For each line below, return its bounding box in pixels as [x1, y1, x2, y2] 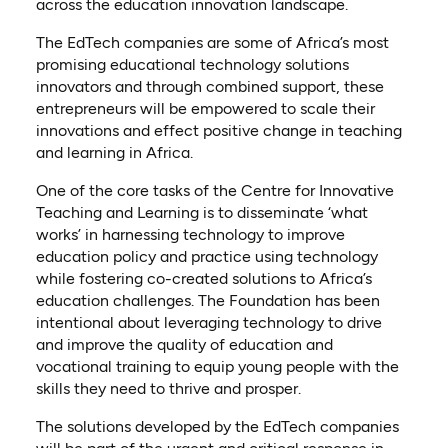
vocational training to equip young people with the [35, 357, 399, 377]
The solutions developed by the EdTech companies [35, 417, 399, 437]
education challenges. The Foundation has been [35, 291, 380, 311]
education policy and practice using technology [35, 247, 378, 267]
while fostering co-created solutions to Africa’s [35, 269, 372, 289]
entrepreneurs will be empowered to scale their [35, 99, 375, 119]
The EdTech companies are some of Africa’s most [35, 33, 389, 53]
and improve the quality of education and [35, 335, 333, 355]
